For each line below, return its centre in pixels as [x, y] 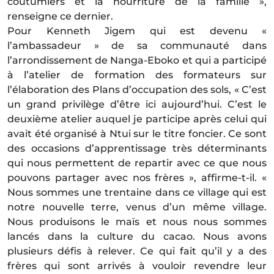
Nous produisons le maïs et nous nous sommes [137, 222]
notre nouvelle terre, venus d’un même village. [137, 207]
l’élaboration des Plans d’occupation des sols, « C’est [137, 90]
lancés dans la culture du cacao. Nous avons [137, 237]
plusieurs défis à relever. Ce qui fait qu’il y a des [137, 251]
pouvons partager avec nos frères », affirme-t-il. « [137, 178]
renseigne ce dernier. [60, 17]
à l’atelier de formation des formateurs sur [137, 75]
